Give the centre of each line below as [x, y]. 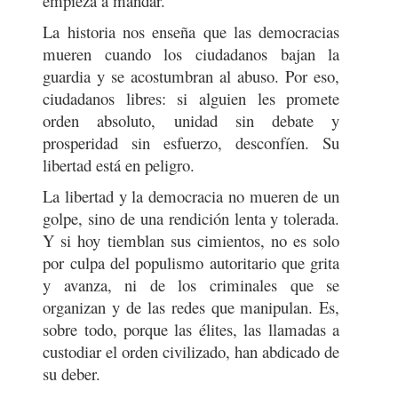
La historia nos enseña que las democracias [191, 32]
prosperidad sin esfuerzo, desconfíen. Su [191, 143]
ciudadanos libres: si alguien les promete [191, 98]
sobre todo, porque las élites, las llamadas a [191, 329]
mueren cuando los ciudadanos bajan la [191, 54]
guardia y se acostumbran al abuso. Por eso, [191, 76]
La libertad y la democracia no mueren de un [191, 196]
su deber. [72, 374]
